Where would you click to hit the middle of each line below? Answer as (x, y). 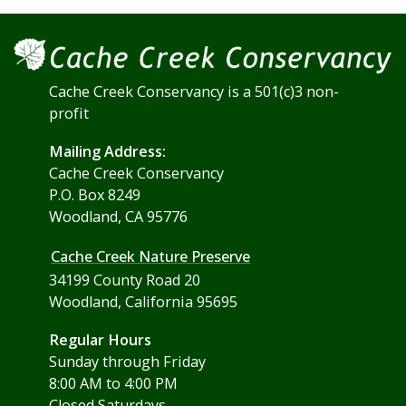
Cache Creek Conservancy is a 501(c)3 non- (194, 92)
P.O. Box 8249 (95, 195)
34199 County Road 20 (125, 280)
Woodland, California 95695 (144, 302)
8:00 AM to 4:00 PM (114, 384)
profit (69, 114)
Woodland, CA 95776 (119, 217)
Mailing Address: (108, 152)
